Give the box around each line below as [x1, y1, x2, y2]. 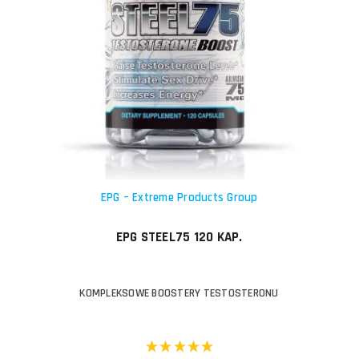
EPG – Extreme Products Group [100, 189, 258, 205]
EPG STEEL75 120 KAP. [115, 228, 243, 246]
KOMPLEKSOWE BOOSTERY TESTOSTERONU [79, 285, 279, 301]
